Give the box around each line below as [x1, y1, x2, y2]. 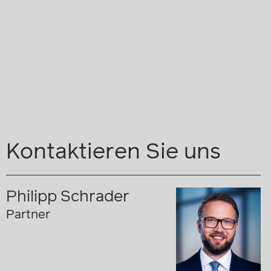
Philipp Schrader [6, 189, 129, 205]
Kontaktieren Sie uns [6, 141, 221, 163]
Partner [6, 208, 50, 221]
